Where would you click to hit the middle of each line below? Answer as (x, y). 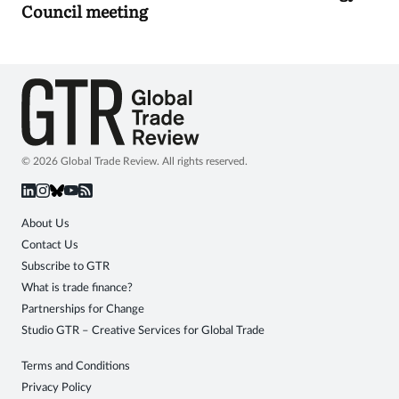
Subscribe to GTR (65, 266)
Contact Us (50, 245)
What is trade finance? (77, 288)
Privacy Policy (57, 387)
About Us (45, 224)
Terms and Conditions (76, 366)
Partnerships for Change (83, 309)
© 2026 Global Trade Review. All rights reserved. (134, 161)
